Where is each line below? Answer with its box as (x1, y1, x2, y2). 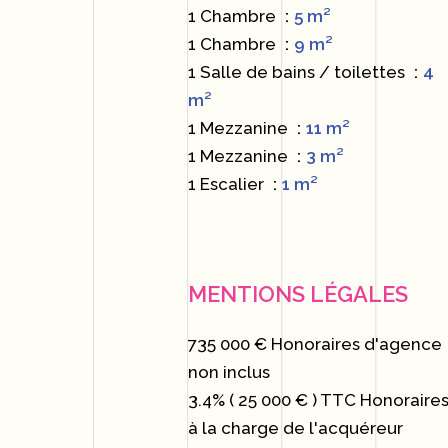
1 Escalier (188, 174, 269, 194)
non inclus (188, 362, 271, 382)
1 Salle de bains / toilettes (188, 62, 410, 82)
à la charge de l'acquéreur (188, 418, 404, 438)
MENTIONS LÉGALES (188, 281, 409, 307)
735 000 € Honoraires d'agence (188, 334, 443, 354)
